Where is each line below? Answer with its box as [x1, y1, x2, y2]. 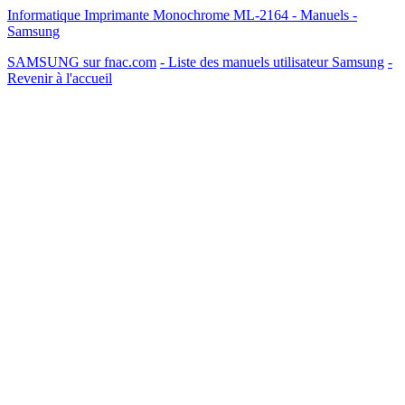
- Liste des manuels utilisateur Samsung [160, 54, 384, 70]
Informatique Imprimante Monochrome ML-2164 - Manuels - [7, 7, 357, 23]
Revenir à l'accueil [7, 71, 112, 86]
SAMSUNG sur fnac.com [7, 54, 156, 70]
